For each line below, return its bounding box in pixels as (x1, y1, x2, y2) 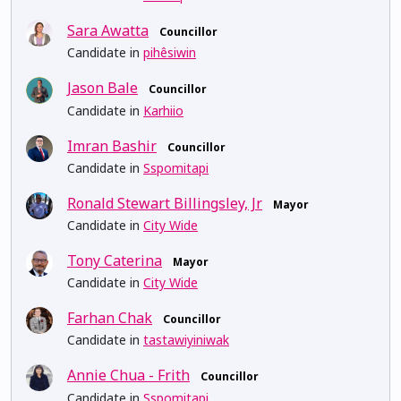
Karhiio (143, 101, 183, 119)
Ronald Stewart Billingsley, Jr (67, 192, 262, 213)
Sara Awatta (67, 21, 149, 41)
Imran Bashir (67, 135, 157, 156)
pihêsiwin (143, 44, 196, 62)
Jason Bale (67, 78, 138, 98)
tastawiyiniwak (143, 331, 229, 349)
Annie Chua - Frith (67, 365, 190, 386)
